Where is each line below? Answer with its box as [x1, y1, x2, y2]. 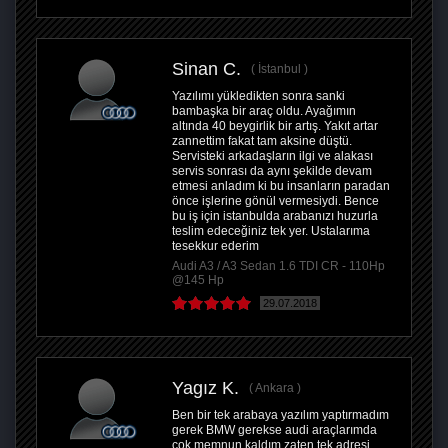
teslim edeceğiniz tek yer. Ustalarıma [172, 224, 370, 239]
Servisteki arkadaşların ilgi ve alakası [172, 149, 373, 164]
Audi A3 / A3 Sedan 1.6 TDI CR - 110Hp [172, 259, 385, 274]
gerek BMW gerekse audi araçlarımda [172, 423, 377, 438]
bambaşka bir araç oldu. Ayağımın [172, 104, 356, 119]
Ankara [255, 381, 294, 396]
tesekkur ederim [172, 239, 259, 254]
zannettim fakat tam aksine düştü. [172, 134, 352, 149]
